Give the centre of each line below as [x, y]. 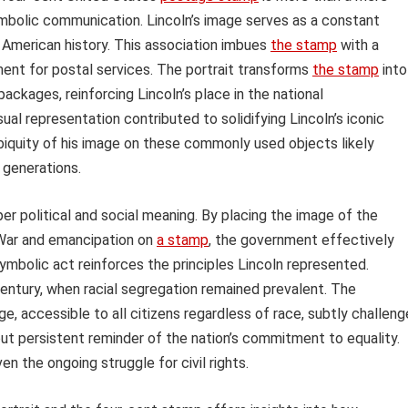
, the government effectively [301, 240]
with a [358, 46]
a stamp [183, 240]
